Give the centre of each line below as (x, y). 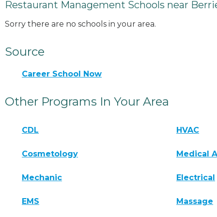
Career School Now (62, 74)
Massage (195, 201)
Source (25, 52)
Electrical (196, 178)
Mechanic (42, 178)
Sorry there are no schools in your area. (80, 24)
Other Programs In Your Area (87, 102)
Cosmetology (50, 154)
